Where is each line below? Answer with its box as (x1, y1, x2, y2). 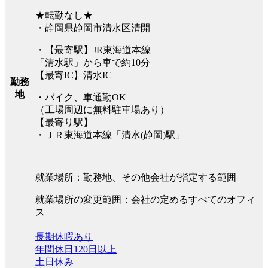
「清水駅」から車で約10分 (35, 57, 150, 68)
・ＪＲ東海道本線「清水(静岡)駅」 (35, 129, 185, 140)
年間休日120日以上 (35, 243, 117, 254)
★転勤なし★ (35, 10, 93, 20)
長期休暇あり (35, 231, 93, 242)
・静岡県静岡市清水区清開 (35, 22, 150, 33)
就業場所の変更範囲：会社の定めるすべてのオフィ (35, 194, 255, 205)
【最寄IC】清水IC (35, 69, 112, 80)
